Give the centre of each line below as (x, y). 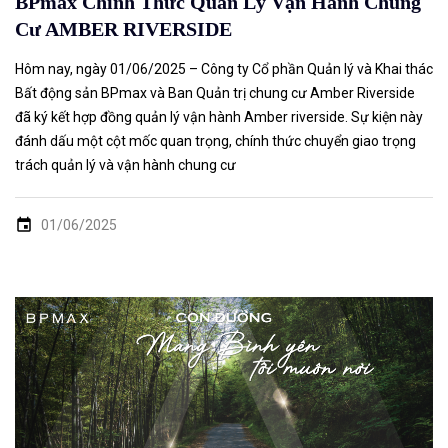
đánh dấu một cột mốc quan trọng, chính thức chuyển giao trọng (215, 141)
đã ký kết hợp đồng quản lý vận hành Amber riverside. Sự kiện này (219, 117)
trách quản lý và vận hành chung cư (125, 165)
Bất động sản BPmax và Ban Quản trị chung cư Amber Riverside (215, 93)
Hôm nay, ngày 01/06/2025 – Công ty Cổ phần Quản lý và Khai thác (224, 69)
